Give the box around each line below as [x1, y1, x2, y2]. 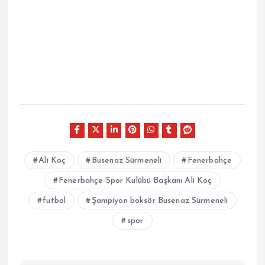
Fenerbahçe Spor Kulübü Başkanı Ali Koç [59, 176, 212, 186]
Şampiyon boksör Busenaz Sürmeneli [91, 196, 228, 206]
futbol [43, 196, 66, 206]
